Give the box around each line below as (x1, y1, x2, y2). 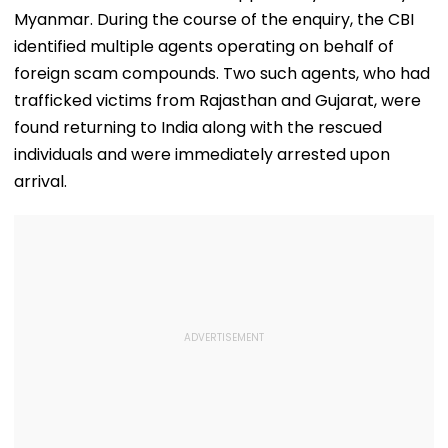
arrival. (14, 169, 67, 193)
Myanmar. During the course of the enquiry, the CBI (14, 7, 414, 31)
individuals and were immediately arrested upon (14, 142, 390, 166)
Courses (342, 5, 403, 26)
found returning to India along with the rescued (14, 115, 382, 139)
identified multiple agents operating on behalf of (14, 34, 394, 58)
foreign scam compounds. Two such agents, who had (14, 61, 430, 85)
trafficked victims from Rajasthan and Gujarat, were (14, 88, 421, 112)
